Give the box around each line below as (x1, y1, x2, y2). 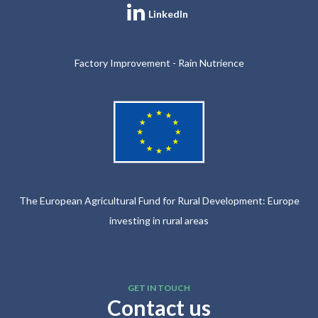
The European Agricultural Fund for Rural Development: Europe (18, 194, 300, 207)
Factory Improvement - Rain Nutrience (74, 56, 244, 69)
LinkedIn (148, 7, 188, 20)
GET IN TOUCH (128, 282, 190, 293)
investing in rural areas (109, 214, 209, 226)
